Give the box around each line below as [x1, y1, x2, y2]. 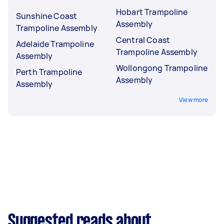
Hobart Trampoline [116, 6, 188, 17]
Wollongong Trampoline [116, 62, 208, 73]
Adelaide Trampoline [16, 38, 94, 49]
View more [178, 95, 208, 104]
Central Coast [116, 34, 170, 45]
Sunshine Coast [16, 10, 77, 21]
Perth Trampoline [16, 66, 82, 77]
